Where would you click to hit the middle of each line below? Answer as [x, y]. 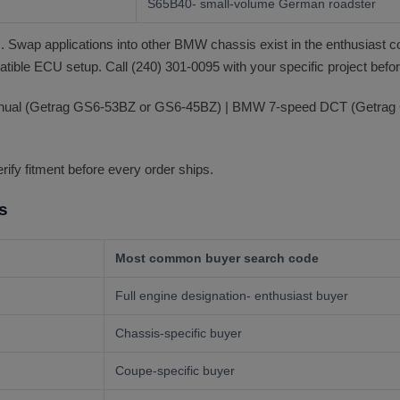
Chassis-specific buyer [179, 333]
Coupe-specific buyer [175, 371]
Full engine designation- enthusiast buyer [232, 296]
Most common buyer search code [217, 258]
